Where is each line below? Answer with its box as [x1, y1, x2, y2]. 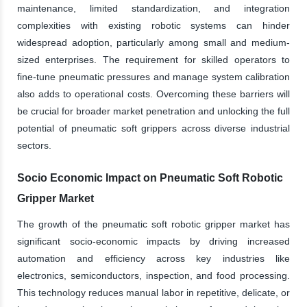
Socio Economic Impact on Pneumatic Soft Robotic [17, 171, 283, 184]
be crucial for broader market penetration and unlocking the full [17, 105, 290, 116]
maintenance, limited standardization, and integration [17, 2, 290, 14]
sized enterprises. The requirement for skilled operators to [17, 53, 290, 65]
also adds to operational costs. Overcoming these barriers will [17, 88, 290, 99]
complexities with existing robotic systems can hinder [17, 19, 290, 31]
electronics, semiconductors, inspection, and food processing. [17, 269, 290, 281]
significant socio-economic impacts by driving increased [17, 235, 290, 247]
